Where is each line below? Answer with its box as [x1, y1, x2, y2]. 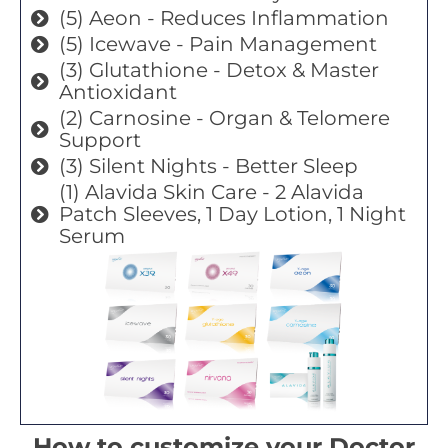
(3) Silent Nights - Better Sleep [58, 153, 358, 178]
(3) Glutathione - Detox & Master [58, 57, 379, 82]
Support [58, 127, 141, 152]
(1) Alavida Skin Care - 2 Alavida [58, 179, 364, 204]
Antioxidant [58, 79, 177, 104]
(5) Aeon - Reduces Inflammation [58, 5, 389, 30]
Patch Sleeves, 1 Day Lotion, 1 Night [58, 201, 406, 226]
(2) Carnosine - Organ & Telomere [58, 105, 390, 130]
